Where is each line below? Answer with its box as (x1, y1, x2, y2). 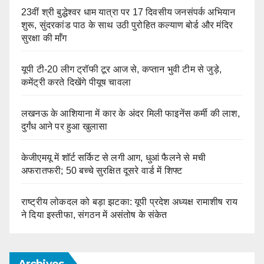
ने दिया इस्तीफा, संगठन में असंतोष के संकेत (21, 209, 167, 220)
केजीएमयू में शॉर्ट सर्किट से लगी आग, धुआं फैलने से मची (21, 152, 206, 163)
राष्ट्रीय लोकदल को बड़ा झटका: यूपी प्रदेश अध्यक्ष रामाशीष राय (21, 196, 238, 207)
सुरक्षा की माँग (21, 32, 67, 43)
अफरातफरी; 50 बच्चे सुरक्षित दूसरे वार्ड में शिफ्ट (21, 165, 183, 176)
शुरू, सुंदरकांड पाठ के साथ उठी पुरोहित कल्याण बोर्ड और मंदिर (21, 19, 233, 30)
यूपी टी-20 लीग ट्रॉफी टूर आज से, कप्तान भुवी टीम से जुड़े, (21, 64, 222, 74)
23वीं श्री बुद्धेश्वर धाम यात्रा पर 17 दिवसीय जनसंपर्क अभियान (21, 6, 236, 17)
